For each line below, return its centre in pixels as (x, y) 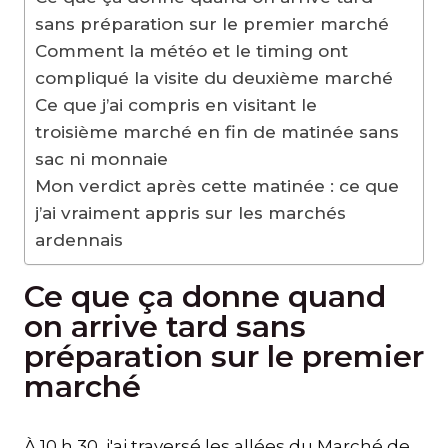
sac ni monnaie (101, 159)
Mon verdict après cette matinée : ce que (217, 186)
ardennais (79, 240)
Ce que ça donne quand (205, 297)
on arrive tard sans (165, 327)
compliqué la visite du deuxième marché (214, 78)
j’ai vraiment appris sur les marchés (190, 213)
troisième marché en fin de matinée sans (217, 132)
